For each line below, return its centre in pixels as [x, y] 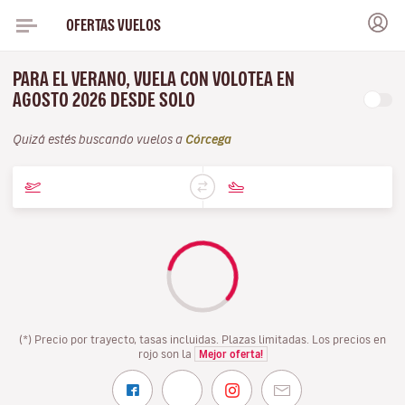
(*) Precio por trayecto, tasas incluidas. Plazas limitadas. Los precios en [202, 339]
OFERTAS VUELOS [113, 25]
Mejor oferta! [231, 354]
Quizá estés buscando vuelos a [99, 140]
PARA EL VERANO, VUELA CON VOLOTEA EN [154, 79]
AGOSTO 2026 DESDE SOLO [106, 100]
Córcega [208, 140]
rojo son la [166, 353]
